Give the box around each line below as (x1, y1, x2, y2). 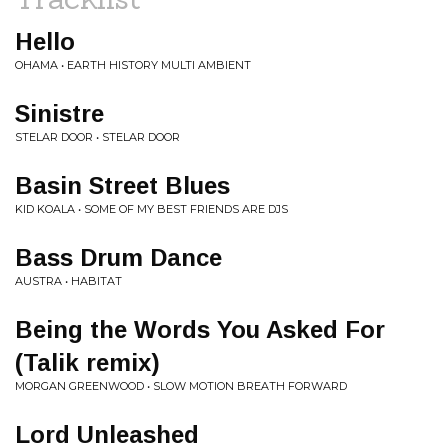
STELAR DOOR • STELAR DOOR (15, 130, 180, 144)
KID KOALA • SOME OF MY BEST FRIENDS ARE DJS (15, 202, 288, 216)
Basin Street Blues (15, 172, 230, 199)
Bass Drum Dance (15, 244, 222, 271)
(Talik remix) (15, 349, 160, 376)
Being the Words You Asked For (15, 316, 385, 343)
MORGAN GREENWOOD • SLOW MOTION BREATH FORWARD (15, 379, 347, 393)
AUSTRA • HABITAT (15, 274, 122, 288)
